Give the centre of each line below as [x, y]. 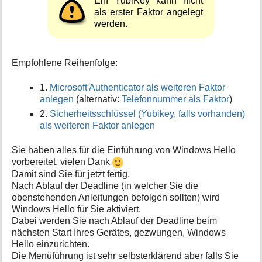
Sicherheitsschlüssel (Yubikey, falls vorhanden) [148, 113]
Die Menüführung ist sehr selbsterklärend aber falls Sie [125, 256]
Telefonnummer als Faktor [176, 99]
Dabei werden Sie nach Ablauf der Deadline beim [115, 220]
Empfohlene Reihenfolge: [65, 63]
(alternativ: [98, 99]
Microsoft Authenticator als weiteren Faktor [138, 87]
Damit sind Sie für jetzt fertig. [71, 174]
